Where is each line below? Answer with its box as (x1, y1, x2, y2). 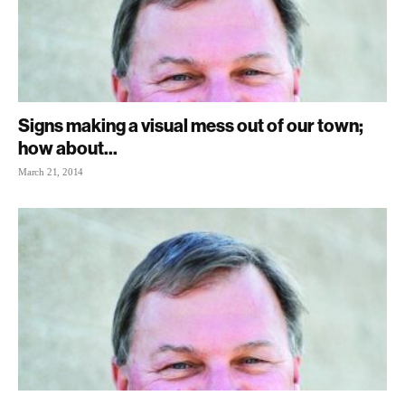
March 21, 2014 (18, 166, 84, 178)
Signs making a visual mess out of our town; (18, 114, 363, 137)
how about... (18, 137, 118, 160)
